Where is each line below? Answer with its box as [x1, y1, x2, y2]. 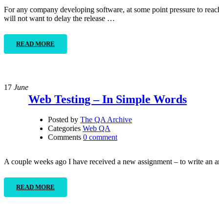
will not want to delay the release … [4, 14, 115, 22]
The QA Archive [80, 115, 132, 124]
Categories [48, 124, 81, 133]
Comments [48, 133, 81, 142]
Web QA [83, 124, 110, 133]
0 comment [83, 133, 117, 142]
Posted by [48, 115, 78, 124]
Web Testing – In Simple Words [28, 92, 187, 106]
